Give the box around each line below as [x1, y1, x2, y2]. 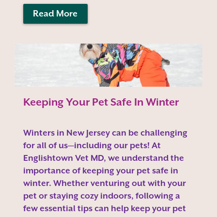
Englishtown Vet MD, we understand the [23, 153, 184, 163]
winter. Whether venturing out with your [23, 178, 186, 188]
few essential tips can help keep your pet [23, 203, 186, 213]
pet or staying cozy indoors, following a [23, 191, 180, 201]
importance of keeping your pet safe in [23, 166, 178, 175]
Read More [33, 9, 78, 19]
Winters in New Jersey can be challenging [23, 128, 187, 138]
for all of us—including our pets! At [23, 140, 161, 150]
